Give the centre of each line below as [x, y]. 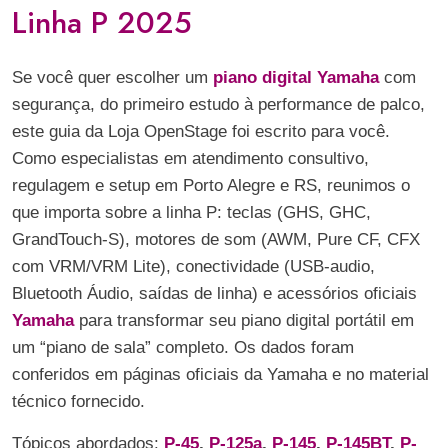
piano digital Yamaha [296, 77]
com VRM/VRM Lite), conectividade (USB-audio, [193, 266]
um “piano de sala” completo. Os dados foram [183, 347]
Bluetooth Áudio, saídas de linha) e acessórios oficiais [214, 293]
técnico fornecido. [78, 401]
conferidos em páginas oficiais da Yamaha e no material [220, 374]
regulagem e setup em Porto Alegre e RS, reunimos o [211, 185]
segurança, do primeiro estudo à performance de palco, [218, 104]
